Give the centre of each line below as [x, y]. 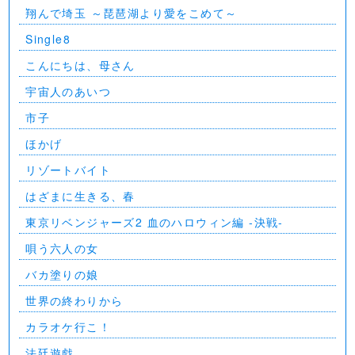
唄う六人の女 [62, 248]
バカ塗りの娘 [62, 274]
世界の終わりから [74, 300]
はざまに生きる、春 [80, 196]
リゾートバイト [68, 170]
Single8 [48, 39]
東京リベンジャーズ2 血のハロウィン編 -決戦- [155, 222]
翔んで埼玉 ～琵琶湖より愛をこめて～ [132, 13]
